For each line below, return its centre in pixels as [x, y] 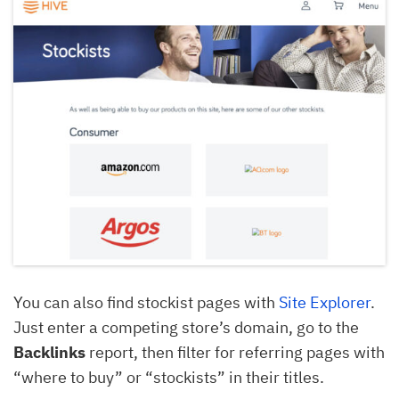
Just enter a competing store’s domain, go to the [186, 327]
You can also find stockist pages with [146, 302]
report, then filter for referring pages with [235, 352]
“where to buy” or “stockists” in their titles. [171, 377]
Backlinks [49, 352]
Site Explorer [325, 302]
